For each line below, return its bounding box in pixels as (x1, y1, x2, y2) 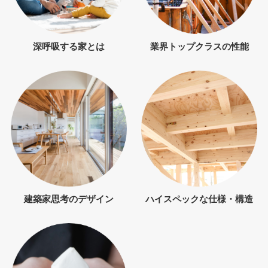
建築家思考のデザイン (23, 193, 114, 204)
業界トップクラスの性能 (150, 41, 249, 52)
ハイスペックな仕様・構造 (145, 193, 254, 204)
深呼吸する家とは (32, 41, 105, 52)
